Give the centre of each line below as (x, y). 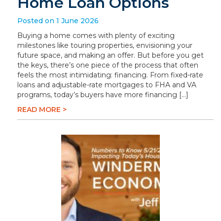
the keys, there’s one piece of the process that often (108, 65)
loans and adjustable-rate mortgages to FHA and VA (107, 85)
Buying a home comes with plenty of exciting (96, 36)
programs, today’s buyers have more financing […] (103, 95)
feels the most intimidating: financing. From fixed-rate (110, 75)
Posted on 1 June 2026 (58, 21)
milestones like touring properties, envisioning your (105, 45)
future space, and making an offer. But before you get (110, 55)
